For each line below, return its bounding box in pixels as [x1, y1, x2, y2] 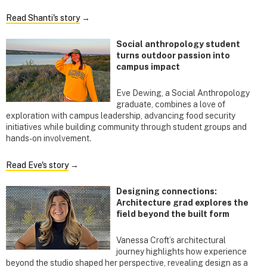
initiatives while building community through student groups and [6, 122, 247, 132]
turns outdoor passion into [116, 51, 230, 61]
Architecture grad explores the [116, 197, 249, 207]
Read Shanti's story [6, 13, 80, 23]
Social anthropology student [116, 39, 240, 49]
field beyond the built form [116, 209, 229, 219]
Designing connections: [116, 186, 217, 196]
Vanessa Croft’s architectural [116, 235, 226, 245]
